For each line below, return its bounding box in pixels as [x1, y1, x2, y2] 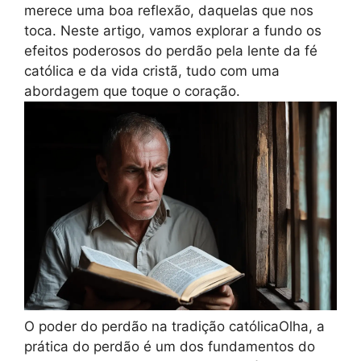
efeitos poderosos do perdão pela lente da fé [24, 43, 317, 60]
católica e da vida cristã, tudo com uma [24, 63, 280, 80]
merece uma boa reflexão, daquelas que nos [24, 2, 313, 19]
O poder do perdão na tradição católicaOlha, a [24, 317, 325, 334]
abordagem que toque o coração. [24, 83, 240, 100]
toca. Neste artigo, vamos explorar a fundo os [24, 23, 322, 39]
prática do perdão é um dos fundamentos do [24, 338, 315, 355]
